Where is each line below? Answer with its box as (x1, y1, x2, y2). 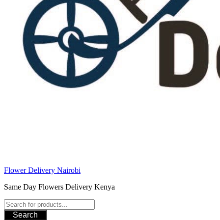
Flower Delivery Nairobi (4, 166, 81, 174)
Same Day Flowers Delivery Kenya (4, 183, 115, 191)
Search (13, 211, 38, 219)
